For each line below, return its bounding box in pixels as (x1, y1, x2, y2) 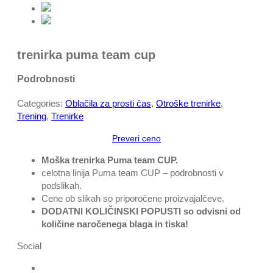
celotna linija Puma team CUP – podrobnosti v (41, 167, 224, 178)
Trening (17, 110, 46, 121)
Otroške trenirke (156, 97, 221, 108)
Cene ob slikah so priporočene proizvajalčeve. (41, 193, 224, 204)
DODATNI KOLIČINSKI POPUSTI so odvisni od (41, 205, 241, 216)
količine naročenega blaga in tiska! (41, 218, 188, 229)
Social (17, 240, 41, 251)
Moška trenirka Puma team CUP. (41, 154, 178, 165)
